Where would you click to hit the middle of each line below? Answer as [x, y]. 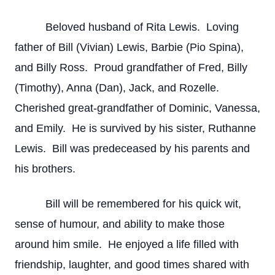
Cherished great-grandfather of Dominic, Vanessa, [137, 108]
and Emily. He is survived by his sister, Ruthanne [135, 128]
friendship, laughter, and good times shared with [132, 265]
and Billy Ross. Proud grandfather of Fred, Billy [131, 68]
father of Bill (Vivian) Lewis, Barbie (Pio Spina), [129, 47]
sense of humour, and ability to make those [120, 224]
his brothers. [45, 169]
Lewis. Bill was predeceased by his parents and [132, 149]
